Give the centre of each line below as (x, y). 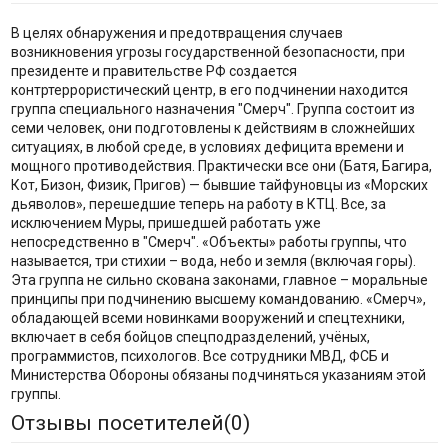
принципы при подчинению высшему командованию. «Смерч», (218, 299)
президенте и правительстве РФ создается (153, 71)
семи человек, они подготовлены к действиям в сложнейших (212, 128)
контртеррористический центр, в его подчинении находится (209, 90)
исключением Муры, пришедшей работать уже (165, 223)
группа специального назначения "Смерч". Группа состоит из (212, 109)
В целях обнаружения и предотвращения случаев (176, 33)
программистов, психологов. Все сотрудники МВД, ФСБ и (199, 356)
